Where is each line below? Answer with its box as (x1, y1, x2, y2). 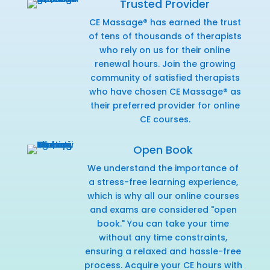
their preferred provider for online (90, 99, 240, 111)
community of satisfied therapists (90, 71, 240, 84)
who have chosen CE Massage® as (89, 85, 241, 98)
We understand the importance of (87, 162, 239, 174)
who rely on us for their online (99, 43, 231, 56)
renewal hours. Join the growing (94, 57, 236, 70)
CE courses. (139, 113, 190, 125)
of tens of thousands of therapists (88, 30, 242, 42)
